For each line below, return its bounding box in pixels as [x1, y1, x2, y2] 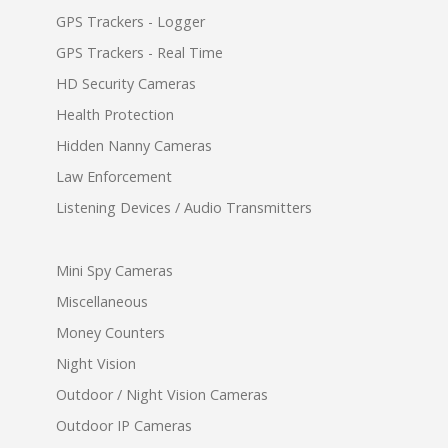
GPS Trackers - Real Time [56, 42, 223, 62]
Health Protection [56, 104, 174, 124]
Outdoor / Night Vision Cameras [56, 384, 268, 404]
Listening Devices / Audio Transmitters [56, 197, 312, 217]
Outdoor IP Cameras [56, 415, 192, 435]
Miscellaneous [56, 291, 148, 311]
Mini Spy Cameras [56, 260, 173, 280]
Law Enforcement [56, 166, 172, 186]
